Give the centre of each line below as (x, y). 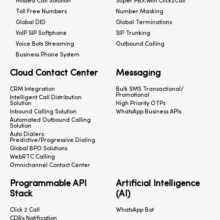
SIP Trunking (133, 34)
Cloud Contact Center (54, 74)
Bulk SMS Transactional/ (150, 90)
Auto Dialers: (27, 135)
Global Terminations (144, 23)
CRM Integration (32, 90)
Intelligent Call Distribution (46, 98)
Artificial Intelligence (158, 184)
